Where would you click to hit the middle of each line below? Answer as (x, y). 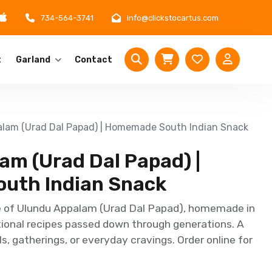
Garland (33, 59)
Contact (93, 59)
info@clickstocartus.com (173, 18)
